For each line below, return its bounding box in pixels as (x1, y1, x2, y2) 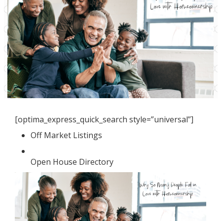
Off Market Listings (31, 130, 102, 141)
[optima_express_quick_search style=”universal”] (15, 114, 193, 125)
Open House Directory (31, 156, 113, 167)
